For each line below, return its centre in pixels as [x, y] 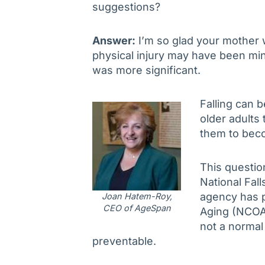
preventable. [124, 241]
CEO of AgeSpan [137, 208]
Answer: [114, 41]
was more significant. [146, 70]
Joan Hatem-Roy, [137, 196]
